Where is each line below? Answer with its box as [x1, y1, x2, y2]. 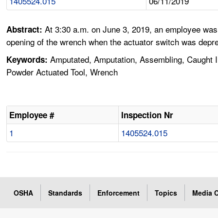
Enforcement [97, 188, 140, 198]
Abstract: [6, 23, 45, 36]
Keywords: [6, 54, 48, 66]
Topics [155, 188, 178, 198]
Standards [48, 188, 83, 198]
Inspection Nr [121, 109, 174, 121]
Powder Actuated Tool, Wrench [6, 66, 118, 78]
